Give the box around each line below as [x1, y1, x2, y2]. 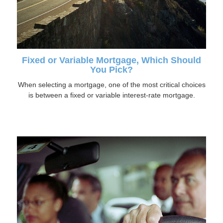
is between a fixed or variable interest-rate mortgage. [28, 91, 195, 100]
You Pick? [90, 65, 133, 75]
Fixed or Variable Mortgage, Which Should [22, 55, 201, 66]
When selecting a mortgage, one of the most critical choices [17, 81, 206, 89]
